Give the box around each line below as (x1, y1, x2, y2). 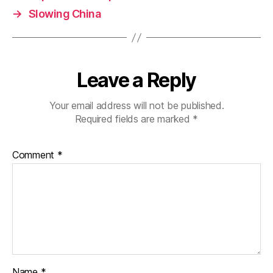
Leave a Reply (77, 68, 196, 92)
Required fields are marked (74, 113, 193, 125)
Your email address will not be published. (49, 99, 224, 112)
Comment (12, 149, 57, 161)
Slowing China (28, 7, 101, 20)
